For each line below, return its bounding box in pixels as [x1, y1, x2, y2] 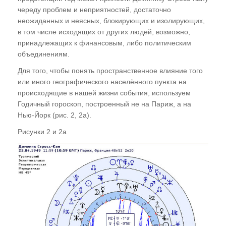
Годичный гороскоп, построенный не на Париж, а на [18, 99, 191, 108]
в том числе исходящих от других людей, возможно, [18, 27, 190, 36]
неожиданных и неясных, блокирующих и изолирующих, [18, 16, 205, 25]
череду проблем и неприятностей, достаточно [18, 5, 171, 14]
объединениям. [18, 49, 70, 58]
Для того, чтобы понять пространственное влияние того [18, 66, 203, 75]
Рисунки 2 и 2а [18, 127, 67, 136]
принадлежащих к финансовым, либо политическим [18, 38, 191, 47]
